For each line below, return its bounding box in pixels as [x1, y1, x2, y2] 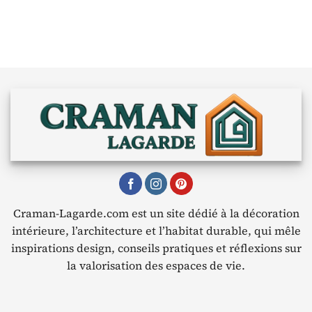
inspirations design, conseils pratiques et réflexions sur [10, 240, 302, 256]
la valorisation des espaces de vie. [67, 257, 245, 273]
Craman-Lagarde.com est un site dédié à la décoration [13, 205, 299, 221]
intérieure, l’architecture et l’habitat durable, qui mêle [11, 222, 301, 238]
